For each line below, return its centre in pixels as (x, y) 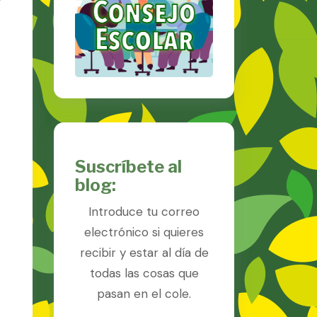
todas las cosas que (144, 273)
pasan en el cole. (144, 293)
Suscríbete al (128, 166)
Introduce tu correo (144, 211)
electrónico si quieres (144, 232)
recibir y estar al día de (144, 252)
